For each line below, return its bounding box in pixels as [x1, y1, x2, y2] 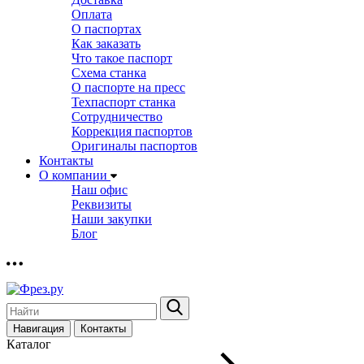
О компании [39, 168, 107, 182]
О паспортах [71, 22, 141, 36]
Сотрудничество [71, 110, 162, 123]
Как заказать [71, 37, 141, 50]
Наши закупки [71, 212, 152, 226]
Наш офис [71, 183, 128, 197]
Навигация [13, 323, 64, 335]
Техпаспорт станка [71, 95, 175, 109]
